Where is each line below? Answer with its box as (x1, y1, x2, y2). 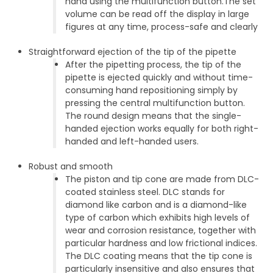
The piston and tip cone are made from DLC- (65, 173, 260, 186)
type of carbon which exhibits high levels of (65, 211, 250, 224)
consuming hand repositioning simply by (65, 84, 238, 97)
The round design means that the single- (65, 110, 242, 122)
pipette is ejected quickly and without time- (65, 71, 253, 84)
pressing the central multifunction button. (65, 97, 246, 110)
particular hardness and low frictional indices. (65, 237, 258, 250)
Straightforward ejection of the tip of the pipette (29, 46, 237, 58)
